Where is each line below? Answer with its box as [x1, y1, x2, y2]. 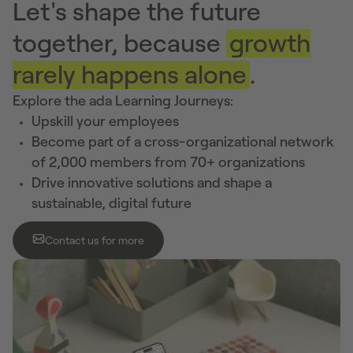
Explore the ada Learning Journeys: [13, 92, 233, 109]
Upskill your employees [32, 113, 179, 129]
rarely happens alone [13, 60, 247, 89]
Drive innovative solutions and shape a [32, 174, 272, 191]
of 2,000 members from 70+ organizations [32, 154, 305, 170]
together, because [13, 28, 226, 58]
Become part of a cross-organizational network [32, 133, 334, 150]
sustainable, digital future [32, 195, 191, 211]
